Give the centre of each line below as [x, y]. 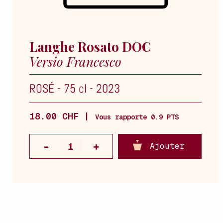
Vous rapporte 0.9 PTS [137, 117]
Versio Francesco [75, 61]
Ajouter [167, 146]
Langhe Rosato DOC [90, 47]
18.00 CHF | [62, 116]
